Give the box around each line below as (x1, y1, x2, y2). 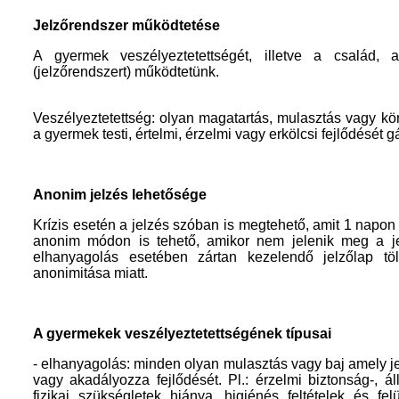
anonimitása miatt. (33, 265, 148, 281)
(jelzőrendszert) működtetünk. (33, 64, 219, 79)
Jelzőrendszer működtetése (33, 18, 220, 33)
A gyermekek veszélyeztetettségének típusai (33, 326, 331, 341)
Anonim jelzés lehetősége (33, 187, 207, 202)
